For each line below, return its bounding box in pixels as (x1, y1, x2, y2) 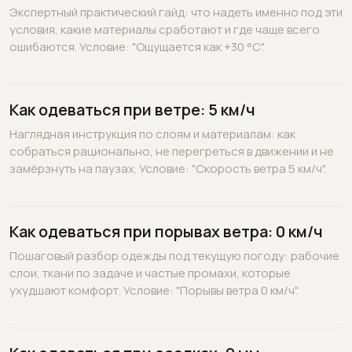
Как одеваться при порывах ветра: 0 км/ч (9, 221, 323, 242)
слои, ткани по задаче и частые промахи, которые (9, 265, 291, 281)
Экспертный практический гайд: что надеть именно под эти (9, 4, 343, 20)
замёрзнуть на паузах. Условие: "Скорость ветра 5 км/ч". (9, 160, 326, 177)
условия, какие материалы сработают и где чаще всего (9, 21, 320, 38)
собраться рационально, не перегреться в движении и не (9, 143, 334, 159)
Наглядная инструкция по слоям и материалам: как (9, 126, 295, 142)
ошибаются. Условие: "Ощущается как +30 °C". (9, 38, 265, 55)
